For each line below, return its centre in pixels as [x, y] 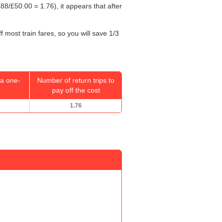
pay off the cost [76, 90]
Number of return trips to [76, 81]
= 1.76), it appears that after [77, 6]
